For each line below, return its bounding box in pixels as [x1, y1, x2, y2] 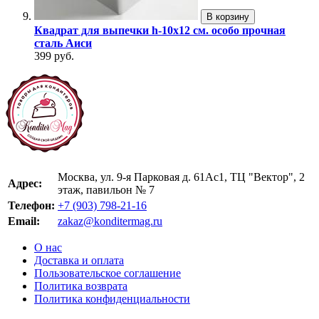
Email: [8, 215, 40, 228]
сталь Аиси [34, 37, 92, 50]
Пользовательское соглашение [34, 267, 181, 280]
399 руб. [34, 50, 74, 63]
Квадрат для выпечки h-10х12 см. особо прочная [34, 24, 286, 37]
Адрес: [8, 177, 42, 190]
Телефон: [8, 199, 55, 212]
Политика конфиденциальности [34, 293, 190, 305]
